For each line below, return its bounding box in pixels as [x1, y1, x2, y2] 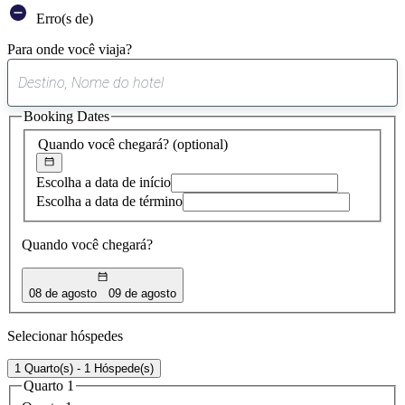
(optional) [173, 136, 228, 152]
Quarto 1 [24, 377, 74, 393]
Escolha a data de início [36, 174, 171, 191]
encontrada [201, 110, 269, 126]
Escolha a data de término [36, 193, 183, 210]
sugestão [201, 96, 258, 111]
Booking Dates [24, 108, 109, 124]
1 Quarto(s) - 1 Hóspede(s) [14, 361, 154, 375]
